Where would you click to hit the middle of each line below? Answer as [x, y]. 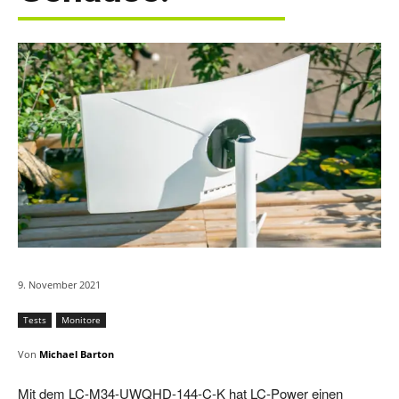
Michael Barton [77, 354]
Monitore [81, 320]
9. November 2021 [59, 285]
